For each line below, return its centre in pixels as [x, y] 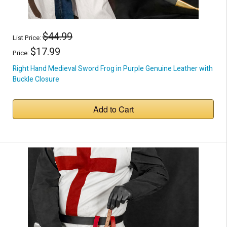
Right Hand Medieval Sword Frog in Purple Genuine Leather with [113, 69]
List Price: [28, 38]
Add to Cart [113, 109]
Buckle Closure [36, 80]
